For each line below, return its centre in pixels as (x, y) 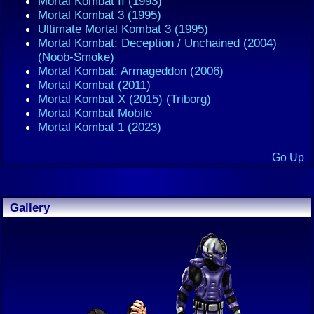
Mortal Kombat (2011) (94, 85)
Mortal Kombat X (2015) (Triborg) (124, 99)
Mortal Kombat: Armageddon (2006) (131, 71)
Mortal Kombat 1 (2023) (100, 127)
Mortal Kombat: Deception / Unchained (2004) (157, 43)
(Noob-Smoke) (76, 57)
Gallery (30, 207)
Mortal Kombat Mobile (95, 113)
